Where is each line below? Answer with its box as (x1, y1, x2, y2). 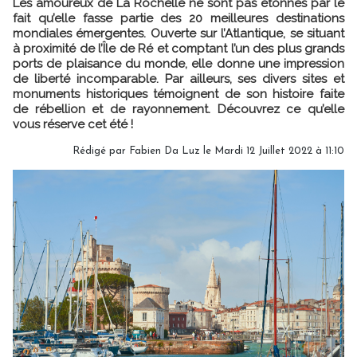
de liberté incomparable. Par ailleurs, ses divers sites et (13, 71, 344, 86)
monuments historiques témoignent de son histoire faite (13, 86, 344, 101)
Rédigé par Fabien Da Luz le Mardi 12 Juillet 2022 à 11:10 (73, 145, 344, 156)
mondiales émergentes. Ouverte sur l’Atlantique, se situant (13, 25, 344, 41)
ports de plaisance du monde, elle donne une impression (13, 56, 344, 71)
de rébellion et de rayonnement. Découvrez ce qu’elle (13, 101, 344, 116)
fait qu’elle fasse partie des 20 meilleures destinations (13, 10, 344, 25)
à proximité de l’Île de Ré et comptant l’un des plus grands (13, 41, 344, 56)
